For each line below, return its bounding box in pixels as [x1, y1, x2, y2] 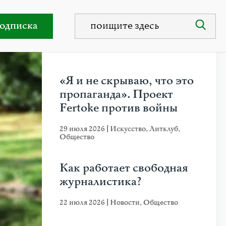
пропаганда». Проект [60, 87, 173, 102]
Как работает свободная [60, 161, 188, 176]
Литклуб [149, 124, 178, 134]
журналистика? [60, 175, 142, 189]
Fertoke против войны [60, 101, 178, 116]
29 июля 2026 [60, 124, 106, 134]
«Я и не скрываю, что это [60, 74, 194, 88]
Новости [110, 198, 140, 207]
